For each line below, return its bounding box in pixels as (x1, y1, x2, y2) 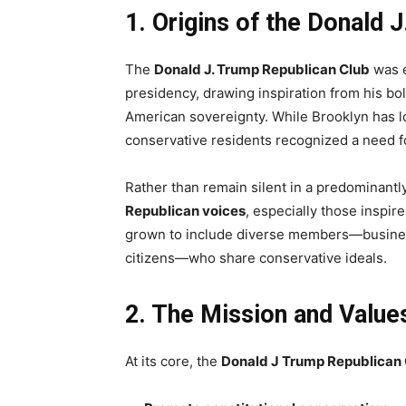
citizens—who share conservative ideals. (125, 248, 387, 266)
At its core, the (125, 352, 221, 370)
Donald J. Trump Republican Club (154, 60, 370, 78)
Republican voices (125, 201, 246, 219)
